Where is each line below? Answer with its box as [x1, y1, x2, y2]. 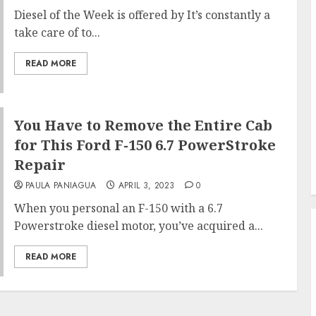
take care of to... [13, 25, 100, 40]
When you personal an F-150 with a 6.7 [13, 200, 223, 216]
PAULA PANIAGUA [25, 179, 97, 192]
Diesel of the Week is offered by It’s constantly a [13, 7, 270, 23]
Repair [13, 155, 66, 174]
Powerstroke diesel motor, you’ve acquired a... [13, 218, 263, 233]
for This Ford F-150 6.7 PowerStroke [13, 135, 276, 154]
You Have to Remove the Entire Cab [13, 116, 272, 135]
